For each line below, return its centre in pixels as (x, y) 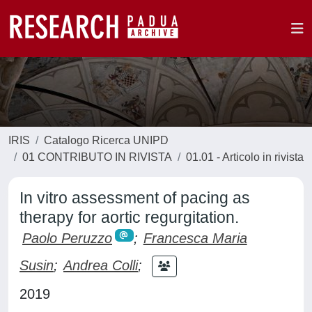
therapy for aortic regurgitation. (129, 217)
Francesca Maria (195, 238)
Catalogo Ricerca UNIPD (106, 140)
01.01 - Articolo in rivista (245, 157)
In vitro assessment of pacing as (135, 198)
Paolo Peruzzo (67, 238)
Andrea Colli (101, 265)
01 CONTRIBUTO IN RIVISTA (97, 157)
